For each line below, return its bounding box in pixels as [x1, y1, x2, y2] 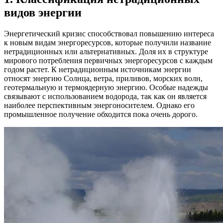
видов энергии [4, 5, 82, 19]
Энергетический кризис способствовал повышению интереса [4, 29, 214, 38]
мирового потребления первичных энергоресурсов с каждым [4, 56, 213, 65]
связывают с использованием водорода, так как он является [4, 92, 207, 101]
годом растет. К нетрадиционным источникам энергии [4, 65, 191, 74]
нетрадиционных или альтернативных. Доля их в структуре [4, 47, 208, 56]
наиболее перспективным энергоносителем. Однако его [4, 101, 195, 110]
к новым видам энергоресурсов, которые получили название [4, 38, 211, 47]
